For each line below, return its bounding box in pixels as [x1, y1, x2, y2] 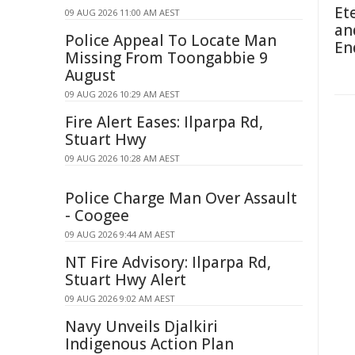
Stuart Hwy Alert [65, 269, 186, 290]
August [65, 65, 116, 86]
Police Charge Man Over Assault [65, 188, 297, 208]
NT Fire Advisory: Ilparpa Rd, [65, 252, 271, 273]
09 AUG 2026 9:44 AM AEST [65, 228, 175, 240]
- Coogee [65, 205, 129, 226]
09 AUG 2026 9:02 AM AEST [65, 292, 175, 304]
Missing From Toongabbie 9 [65, 48, 268, 68]
